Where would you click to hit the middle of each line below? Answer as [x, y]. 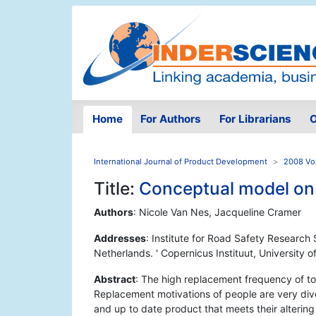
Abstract [115, 279]
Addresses [120, 238]
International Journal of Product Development [181, 162]
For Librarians [255, 119]
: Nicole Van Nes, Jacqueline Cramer [217, 212]
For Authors [171, 119]
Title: [116, 189]
